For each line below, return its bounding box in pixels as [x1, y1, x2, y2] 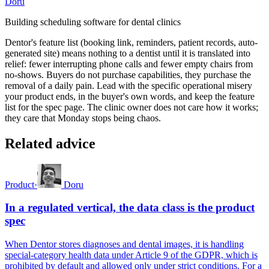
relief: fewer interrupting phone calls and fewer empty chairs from [5, 58, 253, 69]
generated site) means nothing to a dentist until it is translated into [5, 47, 250, 58]
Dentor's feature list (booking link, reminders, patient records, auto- [5, 37, 258, 47]
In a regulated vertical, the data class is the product [5, 201, 255, 214]
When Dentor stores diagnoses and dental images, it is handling [5, 239, 244, 250]
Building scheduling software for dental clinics [5, 16, 181, 27]
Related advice [5, 135, 95, 151]
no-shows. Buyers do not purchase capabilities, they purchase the [5, 69, 251, 80]
